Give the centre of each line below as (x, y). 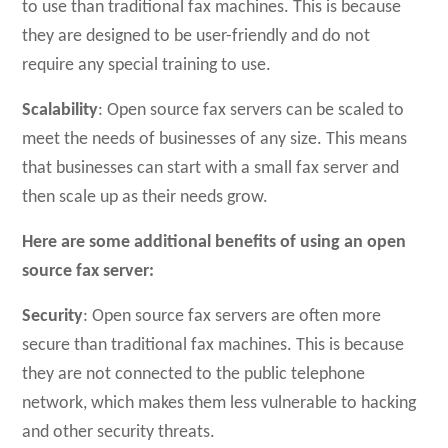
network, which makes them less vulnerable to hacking (219, 403)
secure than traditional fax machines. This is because (213, 345)
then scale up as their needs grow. (145, 197)
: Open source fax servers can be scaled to (251, 110)
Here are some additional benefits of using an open (214, 242)
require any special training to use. (147, 65)
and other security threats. (119, 432)
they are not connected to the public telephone (194, 374)
